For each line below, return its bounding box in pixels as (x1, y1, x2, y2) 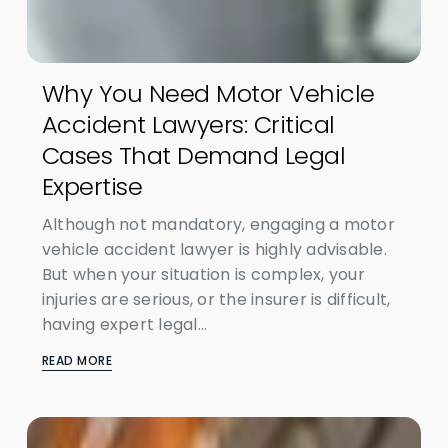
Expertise (41, 170, 143, 203)
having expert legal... (41, 313, 208, 336)
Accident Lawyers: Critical (41, 108, 335, 141)
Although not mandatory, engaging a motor (41, 213, 395, 236)
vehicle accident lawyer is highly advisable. (41, 238, 387, 261)
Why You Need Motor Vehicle (41, 77, 375, 110)
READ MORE (41, 352, 113, 369)
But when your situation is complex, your (41, 263, 365, 286)
